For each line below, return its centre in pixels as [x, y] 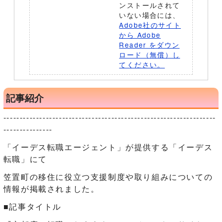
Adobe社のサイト [150, 25]
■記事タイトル [32, 206]
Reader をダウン [149, 45]
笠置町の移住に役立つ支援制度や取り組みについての [108, 177]
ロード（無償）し [150, 55]
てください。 [142, 64]
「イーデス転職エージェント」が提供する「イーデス [108, 147]
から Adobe [140, 35]
